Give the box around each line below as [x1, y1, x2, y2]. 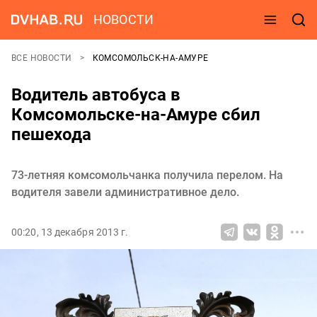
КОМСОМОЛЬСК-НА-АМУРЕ [92, 53, 209, 63]
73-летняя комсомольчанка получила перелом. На [11, 168, 283, 182]
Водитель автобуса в [11, 85, 180, 105]
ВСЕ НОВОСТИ [11, 53, 74, 63]
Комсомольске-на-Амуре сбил [11, 105, 260, 125]
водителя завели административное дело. [11, 185, 239, 199]
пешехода [11, 125, 91, 144]
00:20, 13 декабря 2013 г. [11, 226, 129, 238]
